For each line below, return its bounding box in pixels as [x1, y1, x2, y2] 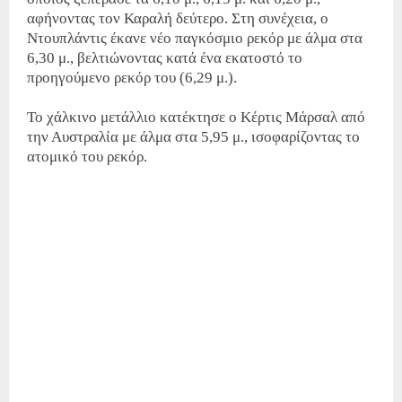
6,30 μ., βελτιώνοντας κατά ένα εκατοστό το [27, 49, 302, 67]
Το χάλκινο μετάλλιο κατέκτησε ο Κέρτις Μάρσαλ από [27, 109, 365, 127]
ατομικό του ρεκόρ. [27, 148, 147, 166]
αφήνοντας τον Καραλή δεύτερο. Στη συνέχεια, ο [27, 10, 328, 28]
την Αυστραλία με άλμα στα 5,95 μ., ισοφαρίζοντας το [27, 128, 360, 146]
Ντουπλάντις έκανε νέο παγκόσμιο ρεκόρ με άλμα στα [27, 30, 363, 48]
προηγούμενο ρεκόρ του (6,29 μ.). [27, 69, 237, 87]
